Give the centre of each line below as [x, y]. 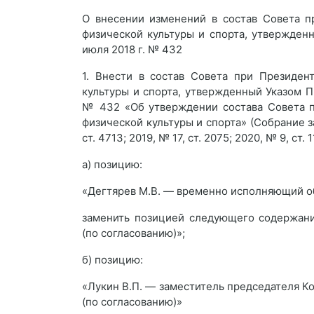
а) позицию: [112, 164]
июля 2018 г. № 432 [132, 49]
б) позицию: [112, 260]
